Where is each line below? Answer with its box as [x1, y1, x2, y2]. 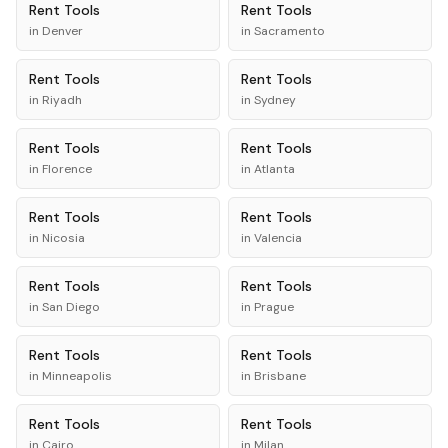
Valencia [254, 230, 302, 246]
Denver [42, 23, 83, 39]
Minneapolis [42, 368, 112, 384]
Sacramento [254, 23, 325, 39]
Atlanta [254, 161, 295, 177]
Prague [254, 299, 294, 315]
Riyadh [42, 92, 82, 108]
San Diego [42, 299, 100, 315]
